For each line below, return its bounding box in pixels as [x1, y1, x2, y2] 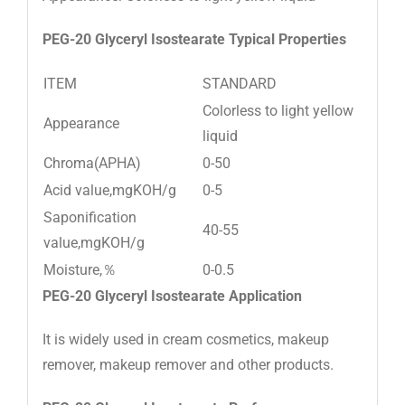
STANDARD [202, 74, 277, 92]
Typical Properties [224, 30, 346, 48]
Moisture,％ [42, 260, 117, 278]
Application [224, 287, 302, 305]
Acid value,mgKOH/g [42, 181, 176, 199]
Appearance [42, 114, 119, 132]
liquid [202, 127, 238, 145]
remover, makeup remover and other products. [42, 355, 334, 373]
